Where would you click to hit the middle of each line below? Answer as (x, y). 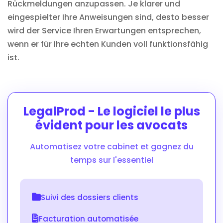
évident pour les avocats (111, 125)
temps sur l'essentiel (111, 160)
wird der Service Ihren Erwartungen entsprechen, (104, 30)
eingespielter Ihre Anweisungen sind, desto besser (108, 17)
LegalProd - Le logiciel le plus (111, 111)
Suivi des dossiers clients (90, 197)
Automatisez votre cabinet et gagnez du (111, 146)
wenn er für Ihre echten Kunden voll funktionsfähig (108, 44)
